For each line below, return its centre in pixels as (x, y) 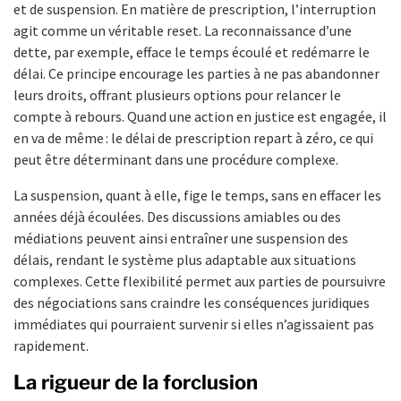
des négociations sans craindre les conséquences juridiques (192, 302)
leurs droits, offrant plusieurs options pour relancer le (177, 94)
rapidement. (51, 345)
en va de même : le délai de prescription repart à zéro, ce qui (193, 137)
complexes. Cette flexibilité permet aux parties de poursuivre (200, 281)
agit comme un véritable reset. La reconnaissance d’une (183, 30)
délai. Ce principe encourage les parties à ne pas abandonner (196, 73)
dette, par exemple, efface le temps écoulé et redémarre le (192, 51)
